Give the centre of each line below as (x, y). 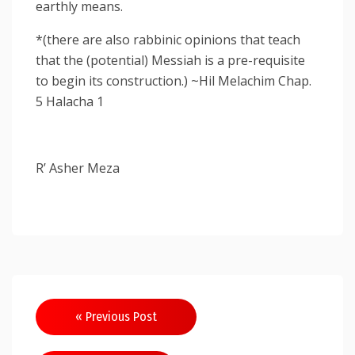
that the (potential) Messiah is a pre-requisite (170, 60)
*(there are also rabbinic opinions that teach (168, 39)
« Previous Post (116, 316)
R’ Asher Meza (78, 168)
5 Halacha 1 (70, 101)
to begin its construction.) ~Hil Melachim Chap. (174, 80)
